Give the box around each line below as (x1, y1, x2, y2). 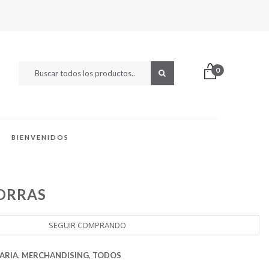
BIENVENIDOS (11, 133, 69, 141)
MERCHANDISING (22, 250, 89, 260)
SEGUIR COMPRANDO (49, 219, 127, 231)
